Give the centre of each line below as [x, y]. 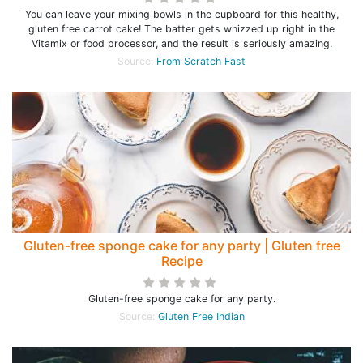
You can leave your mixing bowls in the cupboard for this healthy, [181, 14]
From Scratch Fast [201, 61]
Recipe [181, 261]
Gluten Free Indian [201, 316]
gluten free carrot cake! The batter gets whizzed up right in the [181, 29]
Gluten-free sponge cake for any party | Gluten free [181, 246]
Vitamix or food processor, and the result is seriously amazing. [181, 43]
